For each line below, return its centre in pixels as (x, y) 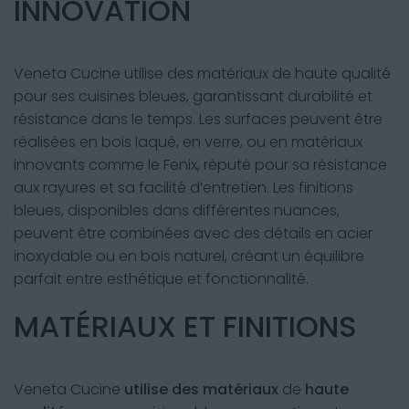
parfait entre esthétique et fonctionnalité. (161, 279)
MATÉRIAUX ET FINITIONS (185, 326)
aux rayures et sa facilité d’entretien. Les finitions (184, 188)
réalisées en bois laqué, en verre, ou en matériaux (188, 142)
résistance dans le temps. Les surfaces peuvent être (198, 119)
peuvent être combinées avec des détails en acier (193, 233)
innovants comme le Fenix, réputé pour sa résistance (200, 165)
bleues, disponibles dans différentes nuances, (177, 210)
